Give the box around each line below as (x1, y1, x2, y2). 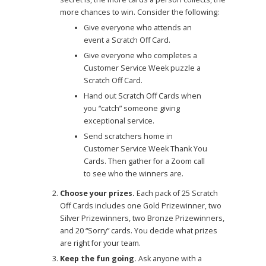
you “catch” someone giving (83, 103, 180, 113)
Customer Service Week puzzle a (83, 62, 201, 73)
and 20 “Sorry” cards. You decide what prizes (59, 226, 217, 236)
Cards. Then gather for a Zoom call (83, 156, 205, 166)
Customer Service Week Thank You (83, 143, 207, 154)
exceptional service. (83, 115, 154, 126)
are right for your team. (59, 238, 141, 249)
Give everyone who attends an (83, 22, 192, 33)
